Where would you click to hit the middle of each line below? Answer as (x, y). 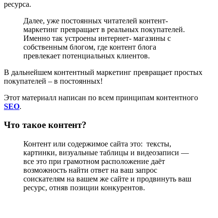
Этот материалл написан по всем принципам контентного (101, 97)
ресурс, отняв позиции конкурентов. (84, 188)
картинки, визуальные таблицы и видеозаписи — (106, 153)
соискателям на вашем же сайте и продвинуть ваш (107, 179)
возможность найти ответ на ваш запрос (90, 170)
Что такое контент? (45, 125)
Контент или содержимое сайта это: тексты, (97, 144)
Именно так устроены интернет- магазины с (97, 38)
